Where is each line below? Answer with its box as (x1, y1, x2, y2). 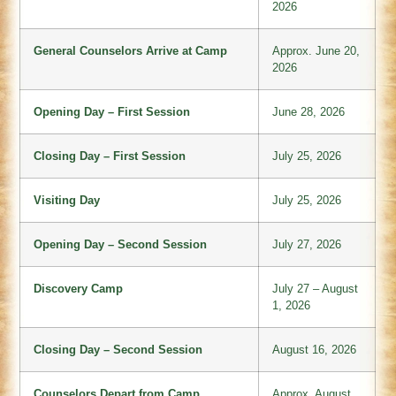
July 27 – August (272, 282, 359, 296)
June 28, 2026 (272, 105, 346, 119)
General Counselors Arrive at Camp (34, 44, 228, 58)
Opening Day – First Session (34, 105, 191, 119)
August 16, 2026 (272, 343, 357, 357)
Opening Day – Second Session (34, 238, 208, 252)
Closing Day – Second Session (34, 343, 203, 357)
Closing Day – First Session (34, 149, 187, 164)
